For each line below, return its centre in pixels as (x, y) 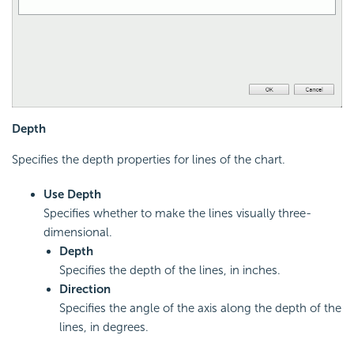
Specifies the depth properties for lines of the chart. (149, 160)
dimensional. (78, 233)
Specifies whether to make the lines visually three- (177, 214)
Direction (85, 290)
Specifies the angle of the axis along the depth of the (200, 309)
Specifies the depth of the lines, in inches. (170, 271)
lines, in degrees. (104, 328)
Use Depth (72, 195)
